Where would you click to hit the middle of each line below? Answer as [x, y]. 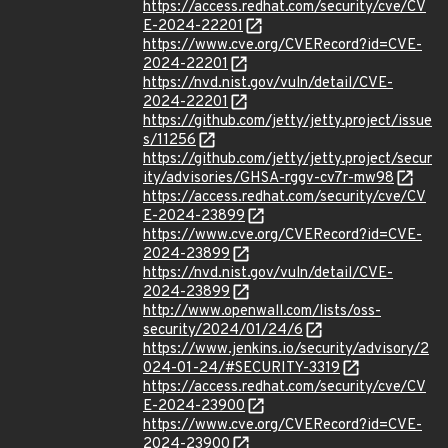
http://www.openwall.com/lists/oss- [262, 311]
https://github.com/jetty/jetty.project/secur [287, 159]
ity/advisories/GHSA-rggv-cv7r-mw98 [268, 178]
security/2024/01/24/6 [223, 330]
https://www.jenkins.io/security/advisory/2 [286, 349]
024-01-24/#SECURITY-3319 [241, 368]
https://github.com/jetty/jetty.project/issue [287, 121]
